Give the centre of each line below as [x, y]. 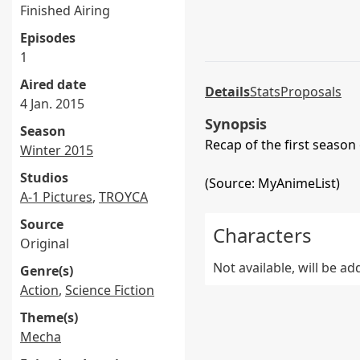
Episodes [48, 38]
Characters [262, 235]
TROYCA [123, 197]
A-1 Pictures [56, 197]
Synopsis [236, 124]
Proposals [311, 92]
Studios [44, 178]
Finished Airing [65, 10]
